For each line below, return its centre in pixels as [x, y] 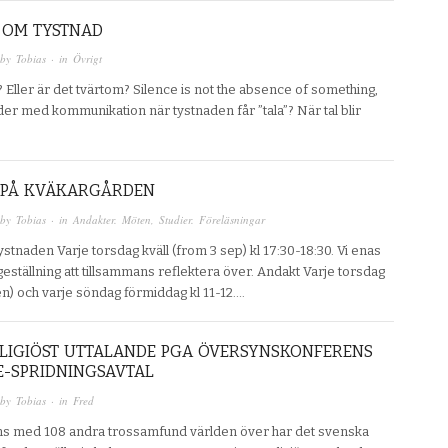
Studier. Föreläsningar [212, 219]
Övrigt [87, 59]
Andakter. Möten [112, 219]
